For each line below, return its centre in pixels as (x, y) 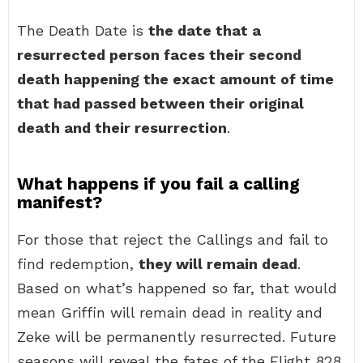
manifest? (60, 202)
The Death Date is (83, 30)
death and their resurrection (122, 128)
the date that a (205, 30)
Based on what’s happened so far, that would (177, 288)
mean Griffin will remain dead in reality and (170, 312)
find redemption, (78, 264)
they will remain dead (218, 264)
